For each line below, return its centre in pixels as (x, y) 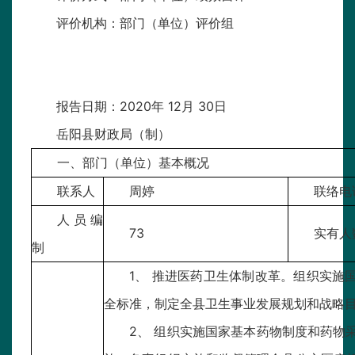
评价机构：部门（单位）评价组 (151, 23)
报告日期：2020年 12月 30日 (141, 107)
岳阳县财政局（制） (113, 134)
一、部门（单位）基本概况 (133, 163)
